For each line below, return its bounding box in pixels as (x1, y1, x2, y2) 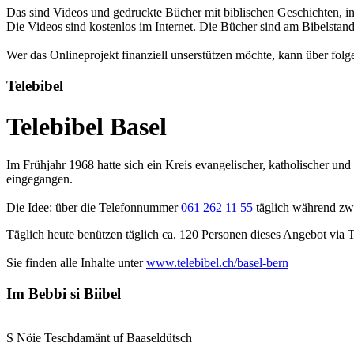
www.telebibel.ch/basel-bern (146, 256, 288, 270)
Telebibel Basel (6, 111, 167, 141)
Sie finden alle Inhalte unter (6, 256, 146, 270)
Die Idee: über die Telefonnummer (6, 201, 181, 215)
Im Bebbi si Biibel (6, 284, 121, 302)
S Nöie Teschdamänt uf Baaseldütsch (6, 331, 192, 345)
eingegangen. (6, 172, 73, 186)
